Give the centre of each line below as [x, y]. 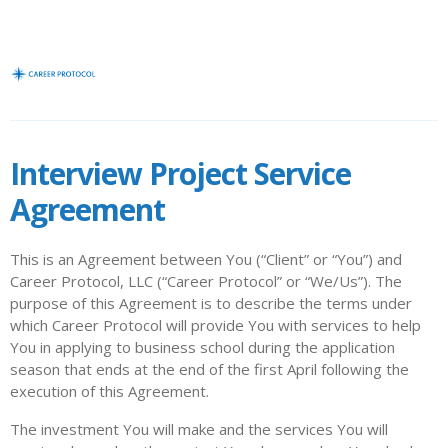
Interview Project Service [180, 173]
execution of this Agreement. [109, 391]
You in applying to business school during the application [202, 347]
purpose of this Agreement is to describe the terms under [211, 303]
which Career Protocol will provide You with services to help [215, 325]
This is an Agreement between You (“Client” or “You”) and [206, 259]
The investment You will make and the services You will [199, 429]
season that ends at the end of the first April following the [209, 369]
